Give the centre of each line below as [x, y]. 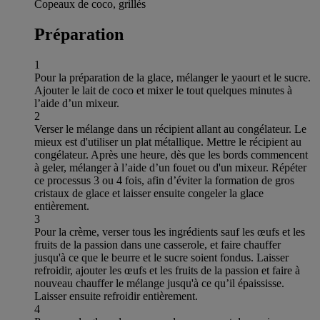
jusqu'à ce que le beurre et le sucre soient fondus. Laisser [161, 257]
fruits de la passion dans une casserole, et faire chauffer [157, 244]
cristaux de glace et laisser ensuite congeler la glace [149, 193]
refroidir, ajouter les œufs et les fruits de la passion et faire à [167, 270]
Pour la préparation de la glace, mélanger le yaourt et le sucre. [172, 77]
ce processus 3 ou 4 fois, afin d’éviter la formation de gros [164, 180]
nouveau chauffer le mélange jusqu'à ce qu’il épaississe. [159, 283]
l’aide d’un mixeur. [77, 103]
